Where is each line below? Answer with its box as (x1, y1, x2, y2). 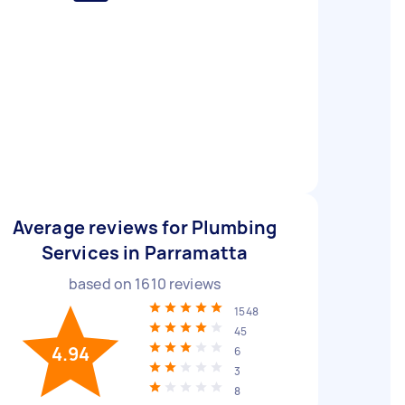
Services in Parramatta (41, 240, 249, 265)
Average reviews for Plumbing (12, 215, 278, 240)
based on (68, 274, 136, 294)
